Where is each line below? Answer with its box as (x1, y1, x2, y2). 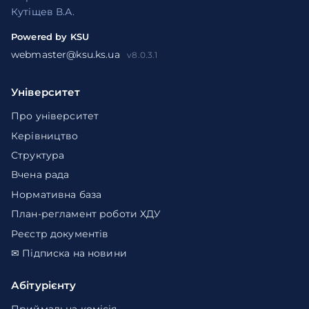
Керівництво (11, 129, 79, 142)
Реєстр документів (11, 227, 109, 240)
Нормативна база (11, 188, 102, 201)
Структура (11, 149, 65, 162)
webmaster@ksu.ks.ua (11, 48, 120, 61)
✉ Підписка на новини (11, 247, 127, 260)
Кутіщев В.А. (11, 6, 74, 19)
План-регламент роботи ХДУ (11, 208, 161, 221)
